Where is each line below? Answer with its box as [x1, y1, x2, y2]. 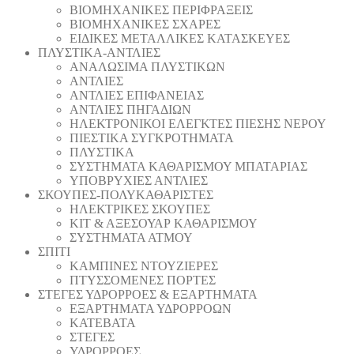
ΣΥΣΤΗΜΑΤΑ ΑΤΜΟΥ [70, 230, 193, 244]
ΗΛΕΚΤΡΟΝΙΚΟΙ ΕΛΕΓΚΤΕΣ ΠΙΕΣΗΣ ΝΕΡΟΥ [70, 116, 326, 130]
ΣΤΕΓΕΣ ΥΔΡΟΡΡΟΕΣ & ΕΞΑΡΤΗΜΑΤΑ [38, 287, 258, 301]
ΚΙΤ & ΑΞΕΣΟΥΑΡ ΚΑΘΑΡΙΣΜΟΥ [70, 216, 258, 230]
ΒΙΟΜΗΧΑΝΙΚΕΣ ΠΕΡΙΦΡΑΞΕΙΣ [70, 2, 253, 17]
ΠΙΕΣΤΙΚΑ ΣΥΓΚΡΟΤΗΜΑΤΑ [70, 130, 234, 145]
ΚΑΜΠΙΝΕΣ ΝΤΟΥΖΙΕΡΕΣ [70, 258, 218, 273]
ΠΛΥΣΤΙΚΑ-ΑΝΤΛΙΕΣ [38, 45, 160, 59]
